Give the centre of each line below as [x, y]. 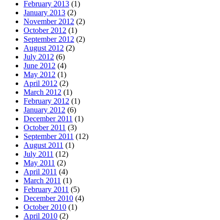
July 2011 [39, 154]
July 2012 [39, 56]
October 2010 [45, 207]
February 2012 [46, 101]
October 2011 [45, 127]
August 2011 [43, 145]
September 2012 [49, 39]
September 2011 [49, 136]
